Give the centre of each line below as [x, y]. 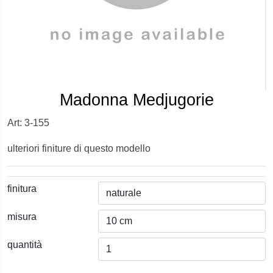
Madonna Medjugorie [136, 100]
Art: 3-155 [28, 123]
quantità [25, 245]
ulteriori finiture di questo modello [79, 148]
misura [22, 217]
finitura [22, 189]
